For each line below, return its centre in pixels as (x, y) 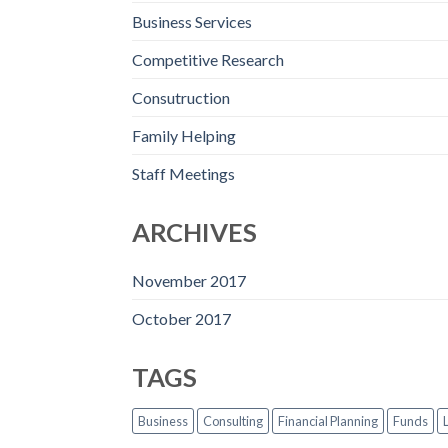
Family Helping (184, 136)
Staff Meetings (183, 174)
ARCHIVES (194, 232)
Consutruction (181, 98)
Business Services (192, 22)
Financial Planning (328, 421)
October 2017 (181, 319)
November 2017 (189, 281)
